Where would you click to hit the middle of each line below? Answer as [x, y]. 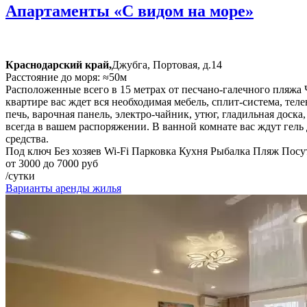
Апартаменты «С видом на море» [130, 11]
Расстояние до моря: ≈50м [66, 77]
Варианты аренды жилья [63, 188]
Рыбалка [230, 151]
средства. [27, 138]
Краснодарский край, [59, 64]
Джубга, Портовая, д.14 [167, 64]
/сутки [20, 175]
